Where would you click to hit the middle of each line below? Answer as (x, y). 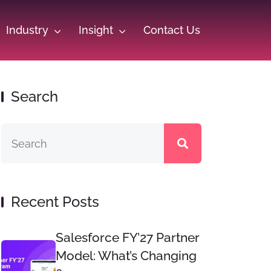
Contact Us (171, 30)
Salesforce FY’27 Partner (127, 237)
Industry (27, 30)
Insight (96, 30)
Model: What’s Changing (126, 256)
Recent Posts (55, 202)
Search (34, 96)
